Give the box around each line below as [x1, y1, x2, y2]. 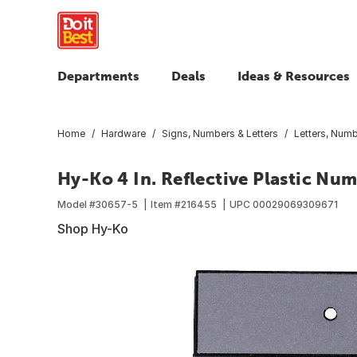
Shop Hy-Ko [57, 220, 128, 237]
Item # [151, 198, 181, 210]
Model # [57, 198, 96, 210]
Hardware [101, 127, 146, 139]
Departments [57, 69, 139, 83]
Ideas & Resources [237, 69, 350, 83]
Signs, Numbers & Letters [162, 127, 278, 139]
